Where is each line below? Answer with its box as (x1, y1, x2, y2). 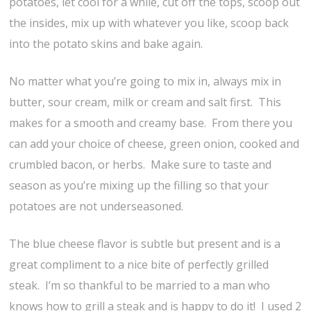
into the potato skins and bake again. (9, 35, 203, 51)
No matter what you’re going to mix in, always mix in (9, 73, 282, 89)
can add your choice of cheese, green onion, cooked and (9, 135, 300, 151)
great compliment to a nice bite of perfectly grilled (9, 256, 269, 272)
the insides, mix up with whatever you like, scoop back (9, 15, 289, 31)
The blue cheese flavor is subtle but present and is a (9, 235, 281, 251)
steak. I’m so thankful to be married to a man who (9, 277, 271, 293)
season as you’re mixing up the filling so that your (9, 177, 269, 193)
